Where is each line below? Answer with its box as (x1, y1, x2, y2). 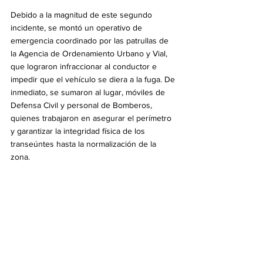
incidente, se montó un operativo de (11, 22, 144, 32)
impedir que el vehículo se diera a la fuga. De (11, 74, 177, 84)
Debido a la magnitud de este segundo (11, 9, 154, 19)
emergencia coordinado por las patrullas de (11, 35, 171, 45)
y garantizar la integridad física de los (11, 126, 147, 136)
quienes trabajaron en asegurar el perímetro (11, 113, 174, 123)
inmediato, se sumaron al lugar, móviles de (11, 87, 167, 97)
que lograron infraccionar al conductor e (11, 61, 159, 71)
